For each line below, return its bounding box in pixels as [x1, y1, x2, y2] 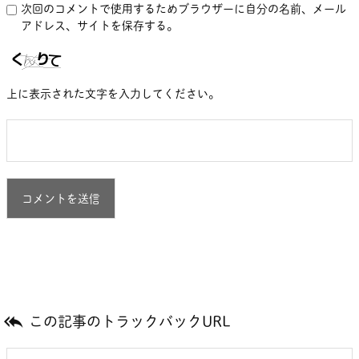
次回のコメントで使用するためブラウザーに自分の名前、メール [21, 2, 346, 14]
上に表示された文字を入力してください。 [6, 87, 220, 99]
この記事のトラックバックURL [29, 313, 231, 329]
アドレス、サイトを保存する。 [21, 19, 178, 31]
